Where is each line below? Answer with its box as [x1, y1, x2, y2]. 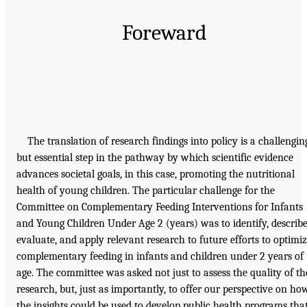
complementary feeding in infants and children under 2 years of [16, 249, 304, 262]
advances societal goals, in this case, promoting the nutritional [16, 167, 295, 180]
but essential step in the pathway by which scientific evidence [16, 151, 293, 164]
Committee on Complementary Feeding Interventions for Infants [16, 200, 303, 213]
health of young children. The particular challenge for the [16, 184, 275, 197]
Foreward [122, 19, 207, 45]
